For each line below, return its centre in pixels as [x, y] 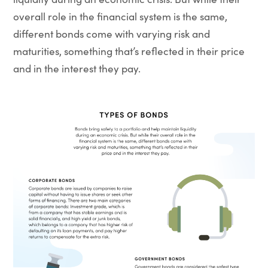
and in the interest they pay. [77, 68]
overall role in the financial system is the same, [120, 16]
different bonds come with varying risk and [111, 33]
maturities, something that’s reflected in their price [129, 51]
